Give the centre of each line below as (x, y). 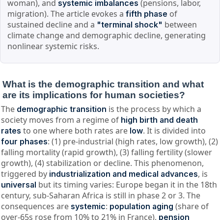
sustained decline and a (52, 25)
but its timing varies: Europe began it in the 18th (126, 184)
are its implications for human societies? (94, 95)
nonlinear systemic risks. (54, 46)
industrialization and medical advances (123, 174)
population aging (141, 206)
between (180, 25)
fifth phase (147, 14)
